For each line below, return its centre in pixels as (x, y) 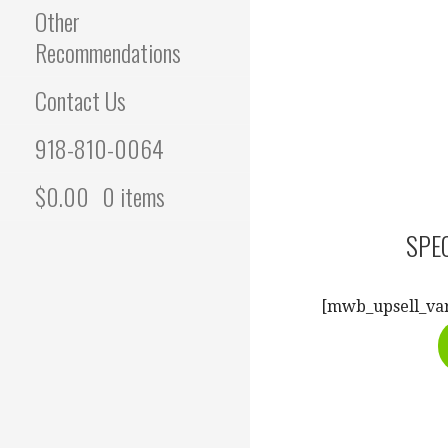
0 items (133, 196)
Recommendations (108, 52)
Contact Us (80, 100)
